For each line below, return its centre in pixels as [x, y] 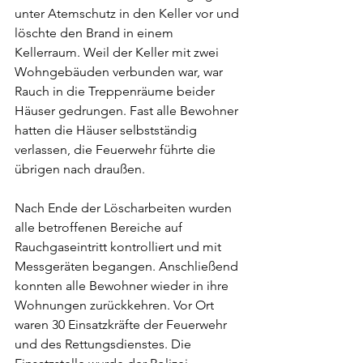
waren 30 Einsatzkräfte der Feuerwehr [122, 325]
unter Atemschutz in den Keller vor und [128, 14]
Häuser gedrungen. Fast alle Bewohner [128, 111]
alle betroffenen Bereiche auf [100, 228]
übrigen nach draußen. [80, 169]
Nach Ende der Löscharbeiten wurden [125, 208]
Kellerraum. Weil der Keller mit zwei [118, 53]
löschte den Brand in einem [96, 33]
